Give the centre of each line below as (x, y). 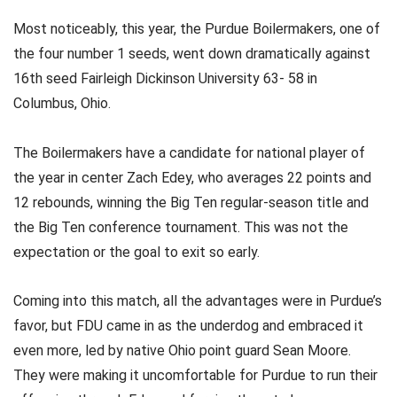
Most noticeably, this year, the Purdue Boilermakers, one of (197, 29)
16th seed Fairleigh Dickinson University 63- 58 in (165, 79)
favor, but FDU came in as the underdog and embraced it (188, 325)
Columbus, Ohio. (64, 104)
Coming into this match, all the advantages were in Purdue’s (198, 300)
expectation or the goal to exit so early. (138, 252)
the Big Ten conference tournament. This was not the (181, 227)
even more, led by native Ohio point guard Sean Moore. (182, 350)
